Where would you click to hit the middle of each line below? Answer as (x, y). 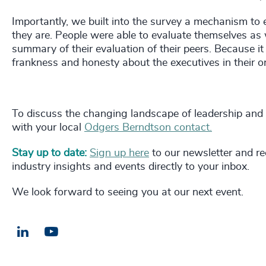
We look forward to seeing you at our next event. (129, 192)
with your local (48, 127)
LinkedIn (49, 231)
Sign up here (119, 153)
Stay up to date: (51, 153)
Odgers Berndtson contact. (148, 127)
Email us (78, 232)
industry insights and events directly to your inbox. (132, 167)
